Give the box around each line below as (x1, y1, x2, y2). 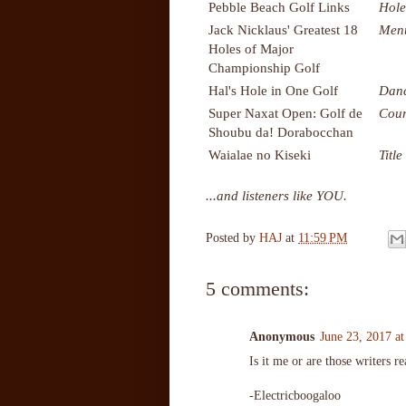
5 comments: (206, 276, 309, 300)
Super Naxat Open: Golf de (208, 104, 362, 121)
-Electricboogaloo (249, 388, 341, 402)
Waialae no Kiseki (208, 146, 311, 162)
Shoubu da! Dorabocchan (208, 123, 353, 140)
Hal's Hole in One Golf (208, 82, 338, 98)
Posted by (206, 231, 259, 246)
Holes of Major (208, 40, 294, 56)
